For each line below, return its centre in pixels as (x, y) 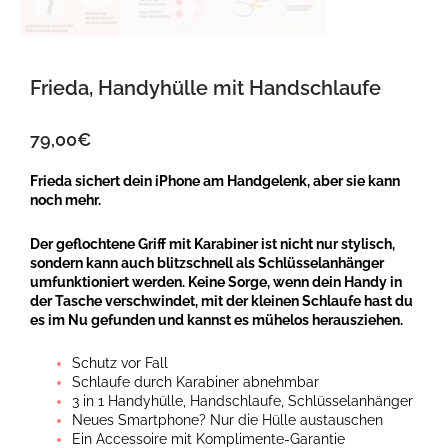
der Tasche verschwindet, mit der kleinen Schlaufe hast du (221, 300)
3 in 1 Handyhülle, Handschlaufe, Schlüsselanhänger (242, 401)
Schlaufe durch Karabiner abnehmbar (195, 382)
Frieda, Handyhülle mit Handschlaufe (205, 87)
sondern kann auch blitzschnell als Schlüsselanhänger (207, 262)
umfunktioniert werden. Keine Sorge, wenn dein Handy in (216, 281)
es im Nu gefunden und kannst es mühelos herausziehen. (216, 319)
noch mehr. (67, 200)
